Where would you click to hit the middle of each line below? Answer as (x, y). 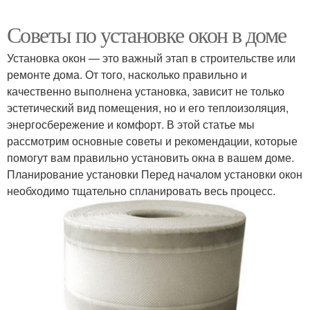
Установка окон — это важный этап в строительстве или (151, 58)
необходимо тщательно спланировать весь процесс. (141, 191)
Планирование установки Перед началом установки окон (155, 174)
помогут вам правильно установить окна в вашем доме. (151, 158)
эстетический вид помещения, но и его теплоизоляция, (148, 108)
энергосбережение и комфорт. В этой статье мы (131, 125)
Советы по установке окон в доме (147, 35)
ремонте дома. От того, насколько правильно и (127, 75)
